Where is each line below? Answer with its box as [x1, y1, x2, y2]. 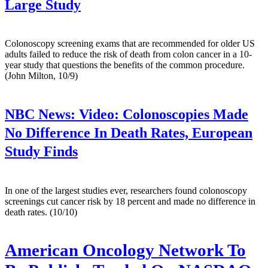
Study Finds [5, 144, 78, 160]
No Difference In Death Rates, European [5, 125, 252, 141]
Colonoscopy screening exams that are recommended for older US [5, 38, 255, 49]
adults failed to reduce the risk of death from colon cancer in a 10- [5, 49, 252, 60]
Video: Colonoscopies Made [75, 106, 248, 123]
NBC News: [5, 106, 75, 123]
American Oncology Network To [5, 240, 246, 260]
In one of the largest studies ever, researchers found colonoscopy [5, 185, 247, 196]
